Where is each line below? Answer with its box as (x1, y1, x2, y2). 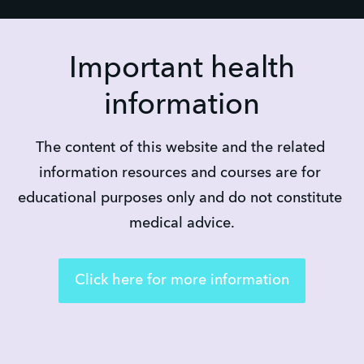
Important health (69, 54, 295, 84)
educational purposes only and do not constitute (18, 191, 342, 206)
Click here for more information (75, 273, 289, 288)
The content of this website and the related (35, 141, 325, 156)
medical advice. (129, 216, 235, 232)
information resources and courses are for (39, 166, 321, 181)
